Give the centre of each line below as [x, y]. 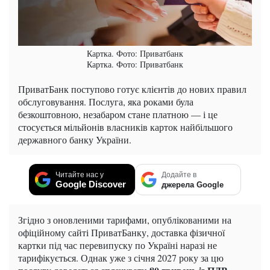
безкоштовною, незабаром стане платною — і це [118, 114]
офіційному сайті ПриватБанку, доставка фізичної [121, 232]
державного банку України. [75, 139]
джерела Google [193, 184]
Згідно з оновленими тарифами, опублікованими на [125, 219]
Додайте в [179, 174]
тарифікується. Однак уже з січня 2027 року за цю [121, 257]
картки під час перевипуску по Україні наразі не [118, 245]
